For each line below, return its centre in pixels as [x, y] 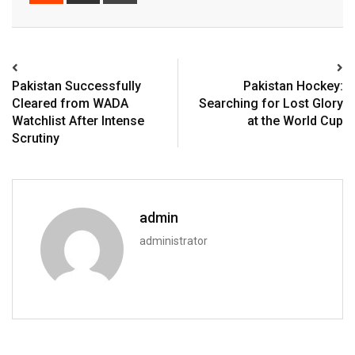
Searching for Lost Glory [271, 104]
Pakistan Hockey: [293, 86]
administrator [174, 241]
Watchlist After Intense [78, 121]
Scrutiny [36, 139]
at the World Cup [295, 121]
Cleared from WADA [70, 104]
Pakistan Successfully [76, 86]
